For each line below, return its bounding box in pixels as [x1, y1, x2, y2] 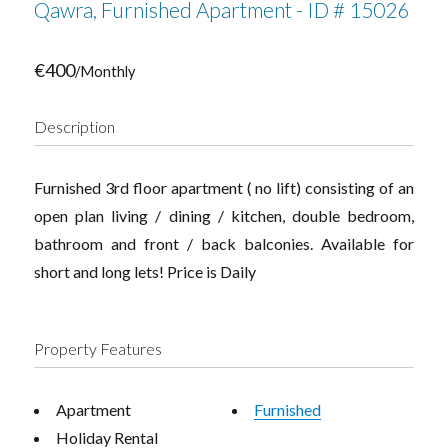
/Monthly [75, 62, 136, 80]
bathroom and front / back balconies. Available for [34, 233, 414, 253]
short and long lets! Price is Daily [34, 261, 257, 281]
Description [34, 116, 116, 136]
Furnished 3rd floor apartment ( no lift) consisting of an [34, 177, 414, 197]
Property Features [34, 338, 163, 358]
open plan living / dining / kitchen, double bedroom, [34, 205, 414, 225]
